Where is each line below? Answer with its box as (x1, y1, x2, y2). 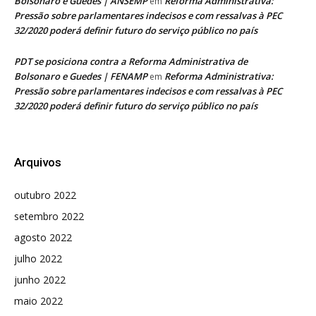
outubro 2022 (14, 188, 76, 202)
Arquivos (14, 154, 61, 169)
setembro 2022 (14, 209, 84, 223)
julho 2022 (14, 251, 62, 265)
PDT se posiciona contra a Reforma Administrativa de (14, 54, 248, 68)
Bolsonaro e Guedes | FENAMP (14, 69, 147, 83)
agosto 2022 (14, 230, 72, 244)
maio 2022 (14, 293, 63, 308)
